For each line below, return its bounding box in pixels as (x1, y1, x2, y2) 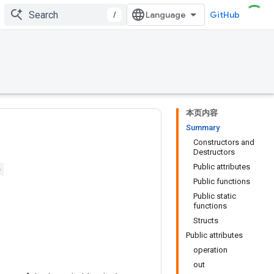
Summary (186, 123, 220, 132)
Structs (193, 216, 218, 225)
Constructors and (193, 138, 254, 147)
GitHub (210, 9, 240, 20)
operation (193, 245, 228, 254)
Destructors (193, 147, 235, 157)
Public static (193, 191, 236, 201)
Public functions (193, 177, 250, 186)
